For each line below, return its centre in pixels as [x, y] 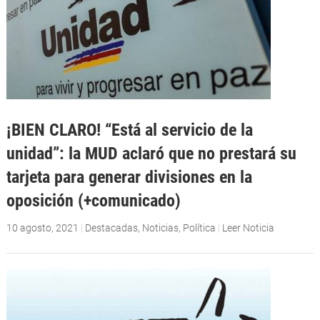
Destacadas [111, 227]
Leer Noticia [248, 227]
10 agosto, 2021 [42, 227]
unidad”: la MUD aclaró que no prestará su [151, 153]
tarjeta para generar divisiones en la [129, 176]
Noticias [160, 227]
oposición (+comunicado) [93, 200]
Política [199, 227]
